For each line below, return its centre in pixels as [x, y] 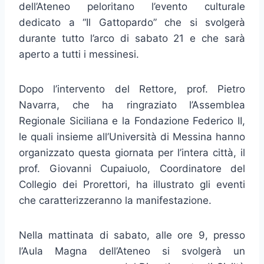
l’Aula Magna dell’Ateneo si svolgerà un [132, 251]
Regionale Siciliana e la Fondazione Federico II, [132, 121]
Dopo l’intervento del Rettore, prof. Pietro [132, 89]
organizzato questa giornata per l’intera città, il [132, 153]
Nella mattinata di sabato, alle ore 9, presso [132, 235]
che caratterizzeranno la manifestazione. [115, 201]
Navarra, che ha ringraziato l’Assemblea [132, 105]
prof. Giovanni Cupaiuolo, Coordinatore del [132, 169]
